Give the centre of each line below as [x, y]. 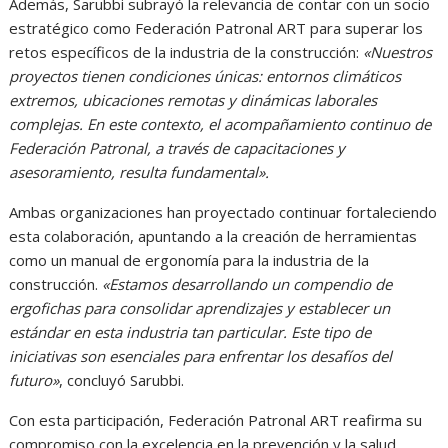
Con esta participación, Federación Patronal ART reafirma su [216, 420]
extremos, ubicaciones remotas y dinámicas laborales [193, 100]
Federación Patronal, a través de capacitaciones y [177, 148]
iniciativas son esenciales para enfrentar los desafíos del [201, 356]
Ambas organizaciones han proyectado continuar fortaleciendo [223, 212]
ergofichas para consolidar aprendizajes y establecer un [200, 308]
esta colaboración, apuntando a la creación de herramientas [213, 236]
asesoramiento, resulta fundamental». [139, 172]
